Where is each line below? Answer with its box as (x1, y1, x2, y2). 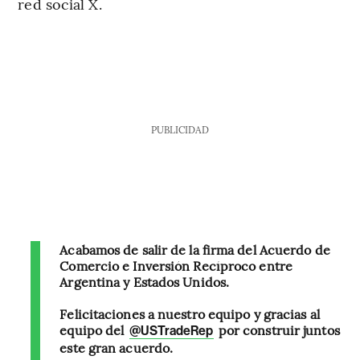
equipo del (59, 320, 128, 338)
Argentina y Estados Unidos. (59, 272, 230, 290)
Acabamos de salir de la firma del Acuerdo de (59, 239, 330, 258)
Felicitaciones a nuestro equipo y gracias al (59, 304, 320, 322)
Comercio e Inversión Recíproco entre (59, 256, 292, 274)
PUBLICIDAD (150, 122, 209, 136)
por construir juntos (215, 320, 340, 338)
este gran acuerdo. (59, 337, 174, 356)
